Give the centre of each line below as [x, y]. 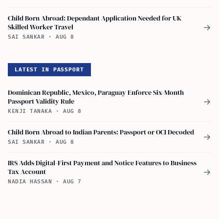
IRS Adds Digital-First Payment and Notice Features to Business [102, 163]
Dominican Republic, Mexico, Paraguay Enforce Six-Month [96, 92]
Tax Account [27, 171]
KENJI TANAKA [32, 111]
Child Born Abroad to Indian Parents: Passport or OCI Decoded [101, 132]
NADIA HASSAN [32, 181]
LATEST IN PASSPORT [49, 69]
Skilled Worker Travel [41, 27]
